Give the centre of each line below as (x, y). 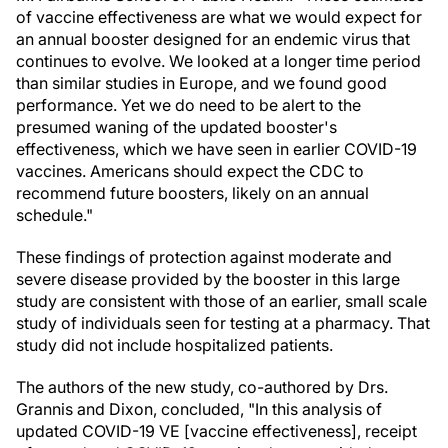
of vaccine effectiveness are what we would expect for (219, 17)
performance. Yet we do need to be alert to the (188, 105)
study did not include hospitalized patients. (174, 345)
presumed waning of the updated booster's (176, 127)
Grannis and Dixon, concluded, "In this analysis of (199, 409)
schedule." (54, 215)
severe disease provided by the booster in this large (208, 279)
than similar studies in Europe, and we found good (201, 83)
